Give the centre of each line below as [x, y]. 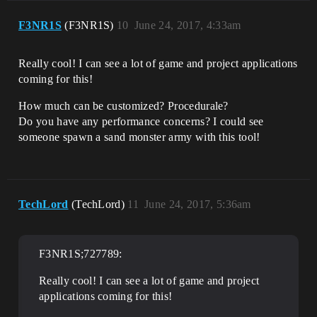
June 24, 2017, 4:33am [188, 25]
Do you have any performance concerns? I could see [141, 122]
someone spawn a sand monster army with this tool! [139, 137]
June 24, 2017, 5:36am [198, 204]
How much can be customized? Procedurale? [123, 106]
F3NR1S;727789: [81, 254]
